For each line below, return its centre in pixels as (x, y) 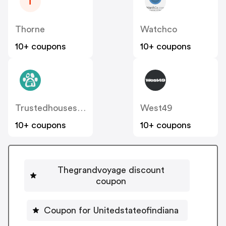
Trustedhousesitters (81, 108)
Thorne (30, 30)
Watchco (159, 30)
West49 (156, 108)
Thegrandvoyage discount (111, 170)
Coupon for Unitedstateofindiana (111, 210)
